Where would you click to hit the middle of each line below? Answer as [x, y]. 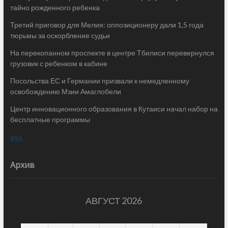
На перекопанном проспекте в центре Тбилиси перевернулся [112, 53]
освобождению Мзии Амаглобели [65, 92]
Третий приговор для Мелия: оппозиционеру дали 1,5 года [107, 25]
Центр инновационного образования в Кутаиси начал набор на [114, 109]
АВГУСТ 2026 [114, 201]
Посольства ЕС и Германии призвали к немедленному [99, 81]
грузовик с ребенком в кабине [59, 64]
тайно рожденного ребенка [55, 8]
